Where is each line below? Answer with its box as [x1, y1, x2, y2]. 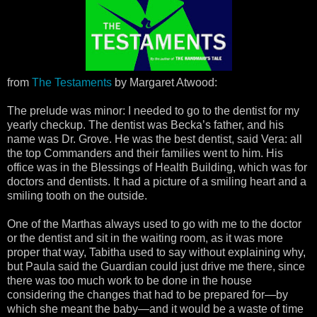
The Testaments [32, 76, 112, 88]
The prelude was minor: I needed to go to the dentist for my [7, 105, 299, 117]
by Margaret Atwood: [112, 76, 217, 88]
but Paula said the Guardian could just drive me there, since [7, 260, 305, 272]
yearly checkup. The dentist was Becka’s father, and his [7, 119, 284, 131]
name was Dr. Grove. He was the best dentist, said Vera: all [7, 133, 302, 145]
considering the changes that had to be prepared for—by [7, 289, 288, 301]
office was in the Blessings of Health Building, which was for [7, 161, 307, 173]
